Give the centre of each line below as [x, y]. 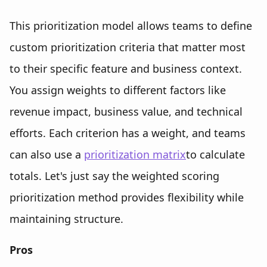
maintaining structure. [66, 218]
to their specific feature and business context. [126, 68]
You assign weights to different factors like [118, 90]
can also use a [47, 154]
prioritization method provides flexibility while [127, 197]
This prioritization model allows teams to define [131, 25]
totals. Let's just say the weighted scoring [114, 176]
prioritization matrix [135, 154]
